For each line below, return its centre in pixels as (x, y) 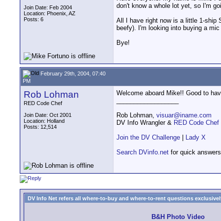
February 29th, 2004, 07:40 (72, 73)
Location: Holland (44, 121)
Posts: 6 (34, 19)
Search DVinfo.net (143, 152)
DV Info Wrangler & (145, 123)
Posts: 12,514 (40, 127)
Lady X (196, 137)
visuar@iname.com (184, 115)
